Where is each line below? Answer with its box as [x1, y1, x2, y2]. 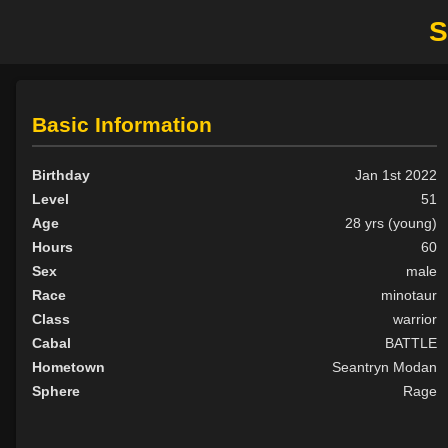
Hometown [32, 359, 105, 376]
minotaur [381, 287, 438, 304]
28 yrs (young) [345, 215, 438, 232]
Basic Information [32, 113, 212, 137]
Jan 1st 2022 [355, 167, 438, 184]
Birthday [32, 167, 90, 184]
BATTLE [385, 335, 438, 352]
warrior [393, 311, 438, 328]
